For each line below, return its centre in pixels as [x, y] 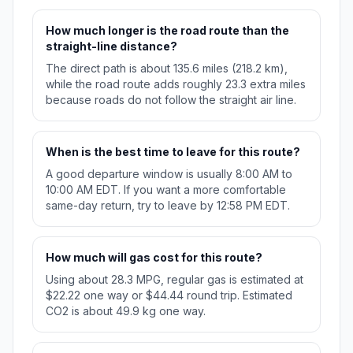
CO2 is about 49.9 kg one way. [126, 311]
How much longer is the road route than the [167, 31]
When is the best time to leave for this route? [173, 152]
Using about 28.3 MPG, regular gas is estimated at [175, 280]
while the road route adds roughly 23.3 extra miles [176, 84]
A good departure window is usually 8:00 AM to [169, 174]
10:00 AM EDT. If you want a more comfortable [166, 190]
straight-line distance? [111, 46]
